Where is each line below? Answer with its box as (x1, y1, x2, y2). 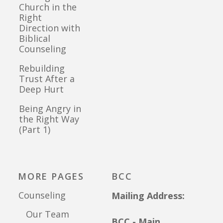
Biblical (19, 32, 50, 44)
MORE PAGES (18, 170, 84, 183)
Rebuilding (19, 62, 65, 74)
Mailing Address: (111, 190, 185, 202)
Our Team (18, 208, 69, 220)
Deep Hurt (19, 83, 64, 95)
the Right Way (19, 113, 79, 125)
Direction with (19, 21, 80, 34)
